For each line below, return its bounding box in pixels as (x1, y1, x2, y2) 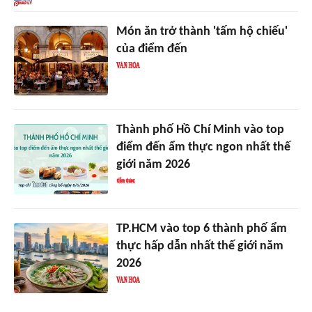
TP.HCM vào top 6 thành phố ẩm (116, 222, 287, 236)
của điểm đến (116, 42, 187, 56)
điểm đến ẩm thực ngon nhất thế (116, 141, 290, 155)
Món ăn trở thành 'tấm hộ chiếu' (116, 24, 288, 38)
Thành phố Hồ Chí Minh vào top (116, 123, 284, 137)
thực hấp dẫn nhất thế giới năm (116, 240, 283, 253)
